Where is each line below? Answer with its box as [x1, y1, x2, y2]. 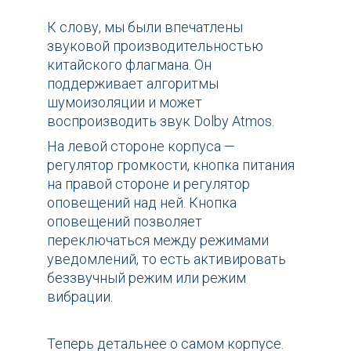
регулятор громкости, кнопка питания [47, 156, 295, 173]
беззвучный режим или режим [47, 269, 246, 286]
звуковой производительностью [47, 37, 263, 54]
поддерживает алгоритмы [47, 74, 219, 92]
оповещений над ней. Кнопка [47, 194, 237, 211]
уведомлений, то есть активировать [47, 250, 286, 267]
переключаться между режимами [47, 231, 269, 248]
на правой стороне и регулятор [47, 175, 250, 192]
